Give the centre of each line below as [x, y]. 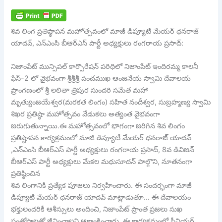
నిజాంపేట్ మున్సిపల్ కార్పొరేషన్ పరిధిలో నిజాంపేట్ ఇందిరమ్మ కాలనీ [105, 67]
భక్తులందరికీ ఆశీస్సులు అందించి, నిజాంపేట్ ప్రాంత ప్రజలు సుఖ [97, 209]
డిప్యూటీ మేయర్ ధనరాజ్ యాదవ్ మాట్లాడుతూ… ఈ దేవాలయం [101, 197]
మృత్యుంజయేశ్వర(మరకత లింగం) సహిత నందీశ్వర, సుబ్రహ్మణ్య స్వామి [111, 102]
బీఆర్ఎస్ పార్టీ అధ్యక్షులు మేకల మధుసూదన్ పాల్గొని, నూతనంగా [102, 162]
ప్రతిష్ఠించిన [26, 174]
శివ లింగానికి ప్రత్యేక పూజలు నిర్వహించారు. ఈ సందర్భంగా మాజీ [102, 186]
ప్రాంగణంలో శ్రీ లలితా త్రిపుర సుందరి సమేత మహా [80, 90]
